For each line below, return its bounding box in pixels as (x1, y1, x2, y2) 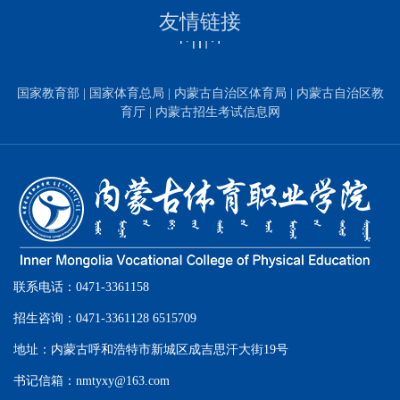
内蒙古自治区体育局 (173, 87, 290, 101)
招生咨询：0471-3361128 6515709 (13, 312, 196, 326)
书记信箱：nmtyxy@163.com (13, 374, 170, 388)
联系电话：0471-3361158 (13, 280, 149, 295)
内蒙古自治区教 (296, 87, 384, 101)
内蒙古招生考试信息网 (154, 105, 280, 120)
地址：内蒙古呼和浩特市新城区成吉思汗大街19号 (13, 343, 288, 357)
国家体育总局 (88, 87, 168, 101)
